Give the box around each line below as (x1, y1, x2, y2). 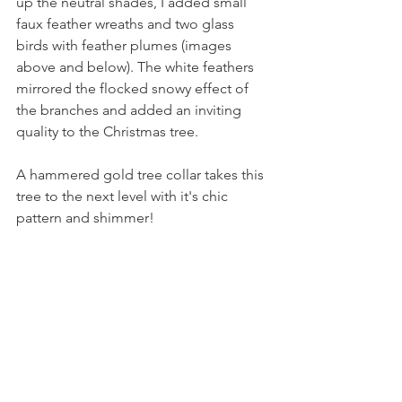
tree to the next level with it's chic (16, 187, 232, 205)
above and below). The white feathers (16, 57, 258, 75)
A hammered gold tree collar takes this (16, 165, 267, 183)
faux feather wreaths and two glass (16, 14, 238, 32)
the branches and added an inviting (16, 100, 245, 118)
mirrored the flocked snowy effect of (16, 79, 252, 97)
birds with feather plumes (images (16, 36, 235, 54)
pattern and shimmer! (16, 208, 154, 226)
